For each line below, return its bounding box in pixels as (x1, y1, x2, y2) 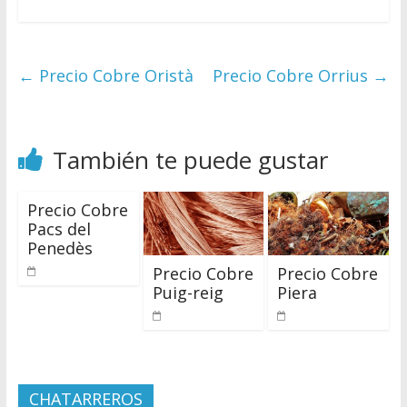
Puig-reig (152, 281, 223, 303)
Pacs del (26, 218, 91, 241)
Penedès (26, 237, 93, 260)
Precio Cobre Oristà (34, 65, 194, 87)
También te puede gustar (52, 144, 328, 177)
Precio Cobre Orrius (213, 65, 373, 87)
